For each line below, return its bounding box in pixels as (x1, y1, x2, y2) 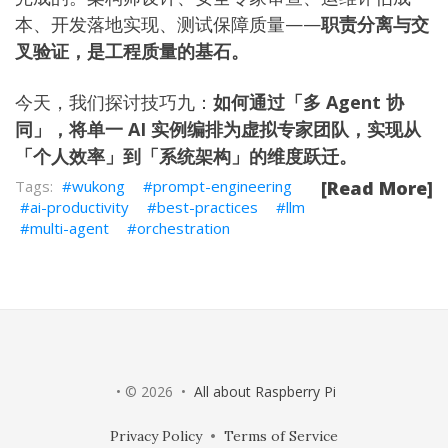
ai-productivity (30, 197, 129, 218)
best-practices (157, 197, 258, 218)
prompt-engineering (153, 176, 292, 197)
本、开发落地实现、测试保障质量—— (15, 12, 321, 37)
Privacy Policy (110, 427, 202, 446)
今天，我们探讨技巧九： (15, 90, 213, 115)
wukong (72, 176, 125, 197)
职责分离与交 (321, 12, 429, 37)
